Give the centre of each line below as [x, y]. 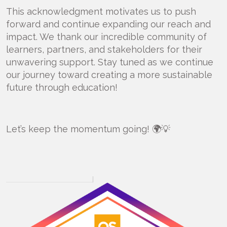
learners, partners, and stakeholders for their [104, 49]
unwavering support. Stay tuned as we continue [110, 62]
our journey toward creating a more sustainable [109, 75]
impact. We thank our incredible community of [106, 37]
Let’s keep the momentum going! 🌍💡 [88, 129]
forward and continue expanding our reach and [108, 24]
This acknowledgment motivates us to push [101, 11]
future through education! [62, 87]
